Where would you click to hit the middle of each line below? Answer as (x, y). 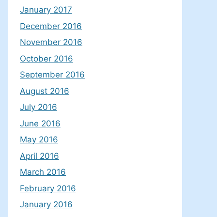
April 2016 (39, 156)
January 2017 (46, 10)
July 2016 (39, 107)
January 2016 (46, 205)
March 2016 (43, 172)
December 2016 (51, 26)
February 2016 (48, 188)
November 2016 (51, 42)
